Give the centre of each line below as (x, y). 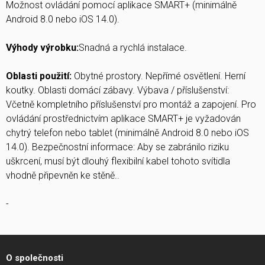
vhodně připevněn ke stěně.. (63, 175)
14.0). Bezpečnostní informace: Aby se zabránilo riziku (117, 147)
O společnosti (35, 258)
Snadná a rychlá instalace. (133, 48)
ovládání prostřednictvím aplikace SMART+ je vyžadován (123, 119)
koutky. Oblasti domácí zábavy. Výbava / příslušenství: (117, 90)
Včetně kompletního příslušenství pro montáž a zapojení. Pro (131, 104)
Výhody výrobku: (42, 48)
